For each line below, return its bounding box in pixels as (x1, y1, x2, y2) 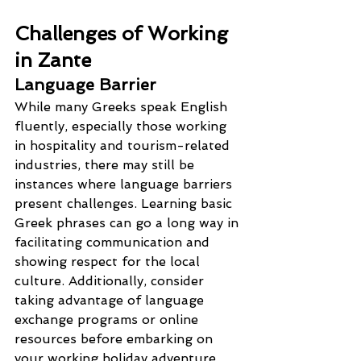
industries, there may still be (15, 157, 198, 173)
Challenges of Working (15, 22, 234, 46)
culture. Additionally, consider (15, 273, 208, 289)
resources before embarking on (15, 331, 217, 347)
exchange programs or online (15, 312, 202, 328)
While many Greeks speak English (15, 99, 231, 115)
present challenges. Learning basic (15, 196, 236, 212)
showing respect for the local (15, 254, 204, 270)
